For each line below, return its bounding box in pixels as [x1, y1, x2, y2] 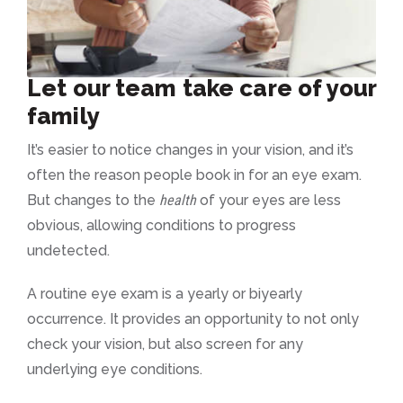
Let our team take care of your [27, 74, 376, 102]
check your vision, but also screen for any [27, 336, 303, 354]
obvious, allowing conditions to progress [27, 217, 296, 235]
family [27, 102, 99, 130]
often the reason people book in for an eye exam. [27, 166, 362, 184]
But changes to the [27, 192, 159, 210]
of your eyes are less [196, 192, 341, 210]
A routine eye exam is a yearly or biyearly [27, 285, 302, 303]
